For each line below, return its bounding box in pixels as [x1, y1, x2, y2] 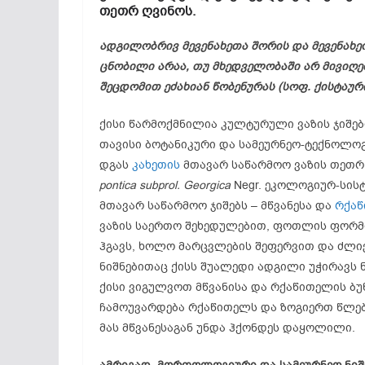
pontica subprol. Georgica [99, 178, 231, 193]
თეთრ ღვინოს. [99, 2, 196, 20]
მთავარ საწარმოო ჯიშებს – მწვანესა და [99, 198, 335, 213]
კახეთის [132, 157, 180, 173]
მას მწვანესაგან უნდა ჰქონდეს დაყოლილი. [99, 320, 355, 336]
